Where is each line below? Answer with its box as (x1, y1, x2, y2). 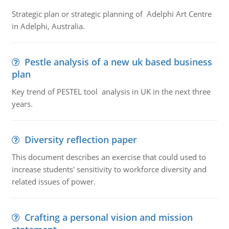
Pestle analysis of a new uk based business (24, 56, 212, 68)
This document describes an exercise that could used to (11, 152, 206, 162)
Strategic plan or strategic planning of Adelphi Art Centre (11, 9, 212, 19)
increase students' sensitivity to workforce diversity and (11, 164, 207, 174)
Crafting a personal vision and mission (24, 211, 193, 223)
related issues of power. (11, 176, 96, 187)
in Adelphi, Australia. (11, 21, 85, 31)
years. (11, 99, 33, 109)
